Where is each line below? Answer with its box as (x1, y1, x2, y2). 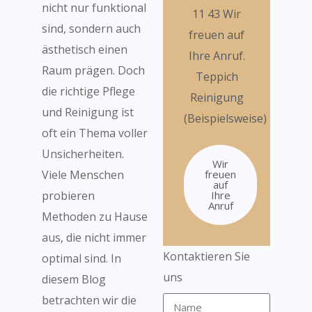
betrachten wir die (42, 292, 136, 308)
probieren (42, 188, 95, 203)
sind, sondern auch (42, 21, 141, 36)
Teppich (195, 69, 238, 84)
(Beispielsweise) (184, 111, 267, 126)
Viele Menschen (42, 167, 124, 182)
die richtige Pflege (42, 84, 135, 99)
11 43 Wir (192, 6, 241, 22)
